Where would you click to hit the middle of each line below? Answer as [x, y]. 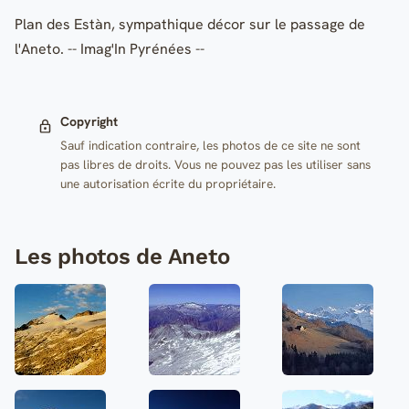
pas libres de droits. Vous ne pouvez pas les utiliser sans [215, 164]
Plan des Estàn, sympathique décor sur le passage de [190, 25]
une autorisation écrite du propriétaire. [168, 183]
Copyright [89, 122]
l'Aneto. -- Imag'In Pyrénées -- [110, 49]
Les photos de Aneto [122, 256]
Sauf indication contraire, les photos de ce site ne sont [210, 145]
